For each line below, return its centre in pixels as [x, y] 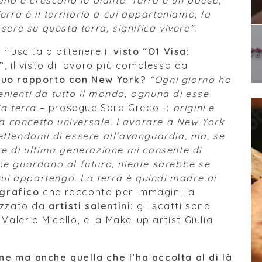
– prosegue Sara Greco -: [105, 108]
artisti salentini [90, 206]
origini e [194, 108]
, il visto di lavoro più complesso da [96, 65]
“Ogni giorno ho [191, 80]
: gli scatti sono [171, 206]
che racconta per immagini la [119, 192]
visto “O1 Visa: [150, 51]
